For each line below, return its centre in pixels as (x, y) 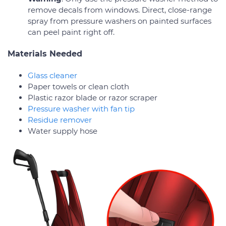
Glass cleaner (52, 75)
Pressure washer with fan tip (81, 108)
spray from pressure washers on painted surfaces (120, 21)
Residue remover (60, 120)
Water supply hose (63, 131)
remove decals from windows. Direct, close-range (120, 10)
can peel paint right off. (71, 32)
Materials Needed (45, 53)
